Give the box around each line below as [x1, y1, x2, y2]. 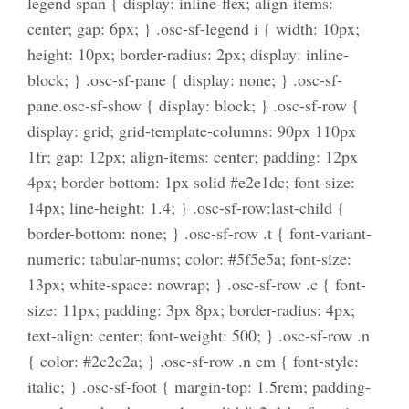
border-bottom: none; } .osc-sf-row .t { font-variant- [26, 222, 372, 245]
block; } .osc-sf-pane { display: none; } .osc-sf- [26, 68, 342, 91]
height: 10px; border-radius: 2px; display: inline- [26, 43, 349, 66]
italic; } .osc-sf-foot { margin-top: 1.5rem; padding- [26, 375, 371, 398]
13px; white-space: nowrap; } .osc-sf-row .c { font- [26, 273, 366, 296]
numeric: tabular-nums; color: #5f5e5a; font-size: [26, 247, 351, 270]
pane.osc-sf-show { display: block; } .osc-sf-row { [26, 94, 360, 117]
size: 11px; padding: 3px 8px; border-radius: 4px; [26, 299, 355, 321]
